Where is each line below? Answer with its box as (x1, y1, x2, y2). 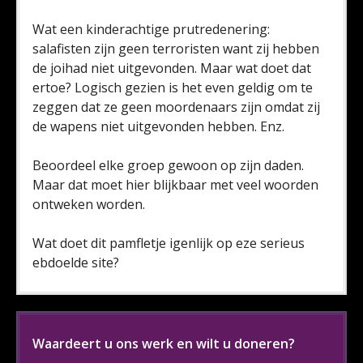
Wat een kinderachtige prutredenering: (32, 20, 270, 38)
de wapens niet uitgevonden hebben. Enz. (32, 117, 284, 135)
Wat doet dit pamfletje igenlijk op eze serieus (32, 234, 305, 252)
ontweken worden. (32, 195, 145, 213)
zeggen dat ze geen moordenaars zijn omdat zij (32, 98, 320, 116)
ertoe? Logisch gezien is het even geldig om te (32, 79, 313, 96)
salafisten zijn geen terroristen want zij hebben (32, 40, 319, 58)
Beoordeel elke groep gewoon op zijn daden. (32, 156, 304, 174)
